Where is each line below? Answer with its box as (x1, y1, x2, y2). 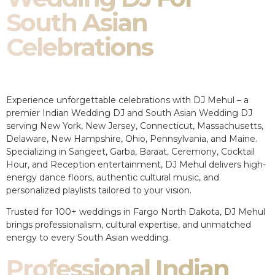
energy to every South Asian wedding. (6, 231, 170, 243)
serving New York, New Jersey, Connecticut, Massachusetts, (6, 120, 263, 131)
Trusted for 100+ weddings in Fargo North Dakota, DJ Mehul (6, 206, 265, 217)
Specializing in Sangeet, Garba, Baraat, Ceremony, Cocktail (6, 145, 255, 157)
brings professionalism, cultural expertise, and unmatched (6, 219, 251, 230)
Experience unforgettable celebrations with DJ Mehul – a (6, 94, 249, 106)
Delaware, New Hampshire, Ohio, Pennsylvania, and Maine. (6, 133, 257, 144)
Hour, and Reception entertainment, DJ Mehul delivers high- (6, 158, 266, 170)
